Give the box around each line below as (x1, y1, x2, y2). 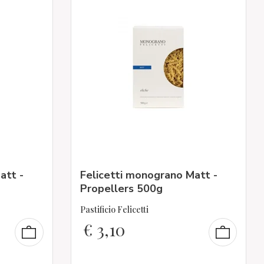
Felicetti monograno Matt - (80, 167, 217, 182)
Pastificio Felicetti (80, 204, 148, 215)
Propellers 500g (80, 181, 163, 196)
